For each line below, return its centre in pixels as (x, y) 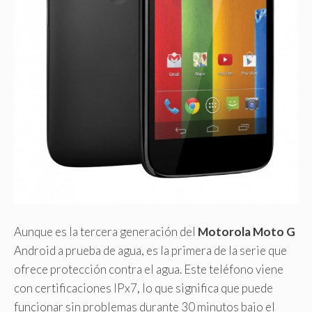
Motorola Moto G (247, 231)
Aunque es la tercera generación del (106, 231)
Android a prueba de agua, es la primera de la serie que (150, 250)
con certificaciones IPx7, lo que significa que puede (143, 288)
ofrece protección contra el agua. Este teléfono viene (149, 269)
